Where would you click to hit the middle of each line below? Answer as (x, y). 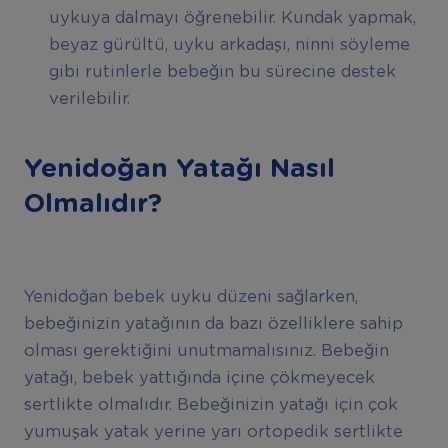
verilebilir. (89, 98)
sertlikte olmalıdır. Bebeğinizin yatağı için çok (210, 405)
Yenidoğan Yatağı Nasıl (179, 169)
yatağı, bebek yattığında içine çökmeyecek (199, 378)
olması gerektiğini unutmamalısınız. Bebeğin (206, 351)
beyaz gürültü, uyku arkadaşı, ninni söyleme (229, 44)
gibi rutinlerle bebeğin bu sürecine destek (222, 71)
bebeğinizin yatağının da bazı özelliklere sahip (213, 324)
